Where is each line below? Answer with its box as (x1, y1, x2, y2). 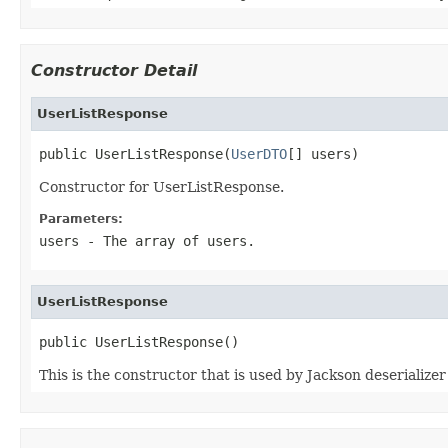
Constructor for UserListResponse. (39, 178, 284, 195)
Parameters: (39, 211, 123, 226)
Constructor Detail (31, 60, 197, 80)
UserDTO (231, 145, 287, 162)
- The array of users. (79, 232, 255, 249)
